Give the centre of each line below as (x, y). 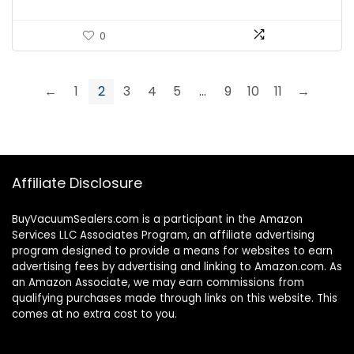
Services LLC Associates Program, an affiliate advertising (163, 235)
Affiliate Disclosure (77, 183)
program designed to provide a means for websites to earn (172, 251)
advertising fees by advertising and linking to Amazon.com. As (177, 267)
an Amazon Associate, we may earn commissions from (158, 282)
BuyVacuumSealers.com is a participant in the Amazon (157, 219)
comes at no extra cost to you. (94, 314)
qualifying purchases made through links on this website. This (175, 298)
